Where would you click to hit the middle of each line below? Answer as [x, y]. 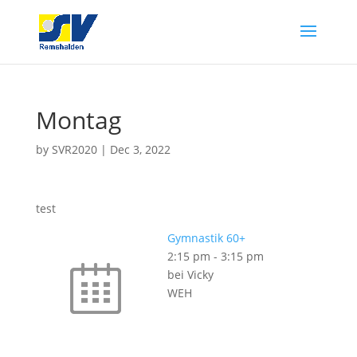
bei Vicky [190, 275]
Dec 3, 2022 [140, 149]
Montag [78, 120]
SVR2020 [74, 149]
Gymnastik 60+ [206, 238]
